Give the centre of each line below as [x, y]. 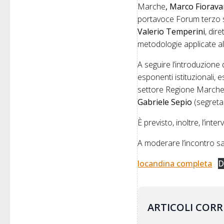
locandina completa [175, 164]
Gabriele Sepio [165, 102]
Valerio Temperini [171, 32]
